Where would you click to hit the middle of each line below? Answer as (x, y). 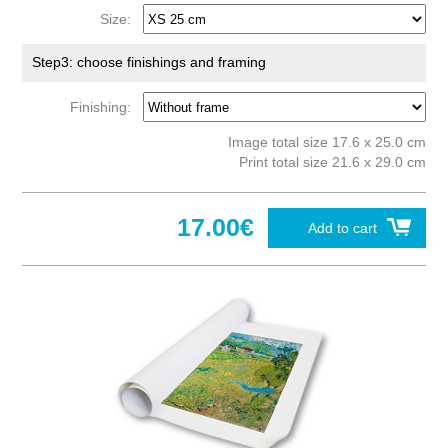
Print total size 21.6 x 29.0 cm (332, 162)
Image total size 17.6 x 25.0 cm (326, 142)
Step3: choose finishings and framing (149, 62)
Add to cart (342, 228)
